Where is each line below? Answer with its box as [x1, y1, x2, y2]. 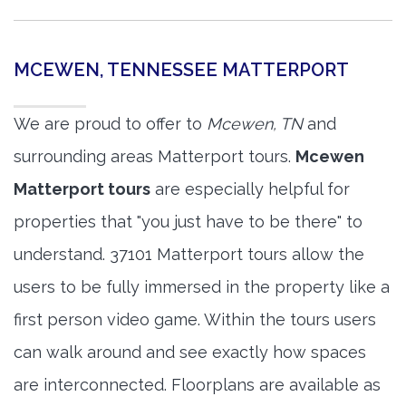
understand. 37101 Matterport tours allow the [14, 245, 364, 265]
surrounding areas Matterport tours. [14, 147, 295, 167]
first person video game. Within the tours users [14, 310, 376, 330]
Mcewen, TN [207, 114, 303, 134]
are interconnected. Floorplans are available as [14, 375, 381, 395]
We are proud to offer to [14, 114, 207, 134]
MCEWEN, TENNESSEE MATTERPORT [14, 59, 349, 82]
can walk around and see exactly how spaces [14, 343, 366, 362]
